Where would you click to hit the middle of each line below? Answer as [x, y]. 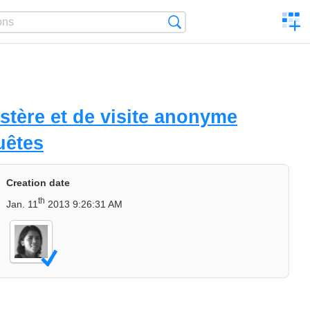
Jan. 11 [22, 204]
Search [198, 22]
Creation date [38, 183]
